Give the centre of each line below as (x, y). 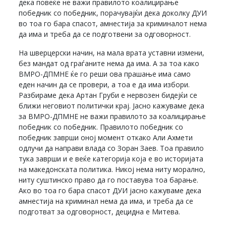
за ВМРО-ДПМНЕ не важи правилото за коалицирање (112, 117)
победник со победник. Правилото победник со (101, 127)
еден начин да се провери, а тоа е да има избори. (104, 85)
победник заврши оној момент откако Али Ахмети (106, 138)
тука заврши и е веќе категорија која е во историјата (111, 159)
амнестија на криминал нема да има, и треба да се (106, 201)
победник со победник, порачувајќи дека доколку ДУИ (113, 13)
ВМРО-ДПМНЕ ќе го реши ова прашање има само (105, 74)
